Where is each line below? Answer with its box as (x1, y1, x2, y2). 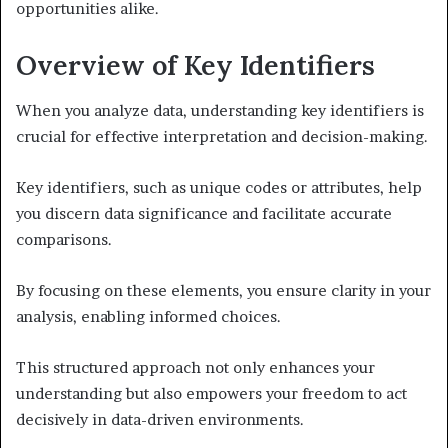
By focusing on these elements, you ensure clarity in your (16, 280, 431, 300)
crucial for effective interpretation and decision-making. (16, 126, 428, 146)
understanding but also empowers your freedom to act (16, 383, 407, 403)
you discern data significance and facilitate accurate (16, 203, 392, 223)
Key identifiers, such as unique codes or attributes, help (16, 177, 422, 197)
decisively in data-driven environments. (16, 409, 304, 429)
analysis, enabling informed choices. (16, 306, 281, 326)
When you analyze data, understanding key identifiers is (16, 100, 424, 120)
